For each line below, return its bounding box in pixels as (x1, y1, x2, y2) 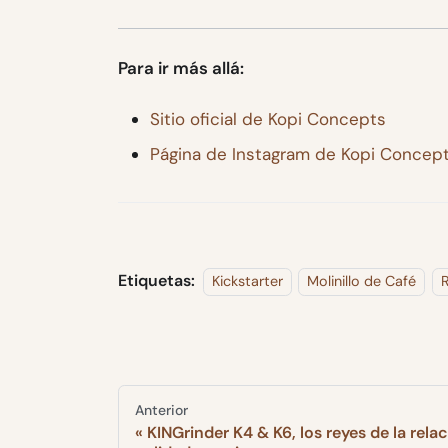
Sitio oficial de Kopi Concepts (150, 107, 386, 130)
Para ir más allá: (118, 56, 244, 79)
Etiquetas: (118, 269, 195, 291)
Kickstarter (212, 271, 283, 290)
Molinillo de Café (307, 271, 417, 290)
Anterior (135, 400, 188, 419)
